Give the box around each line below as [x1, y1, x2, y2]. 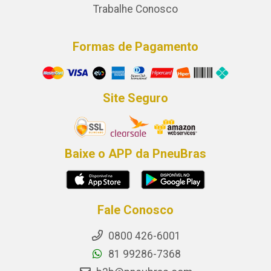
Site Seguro [103, 91, 168, 106]
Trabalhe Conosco [93, 2, 178, 15]
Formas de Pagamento [73, 39, 198, 54]
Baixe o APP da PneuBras [65, 146, 206, 162]
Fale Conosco [97, 203, 174, 218]
